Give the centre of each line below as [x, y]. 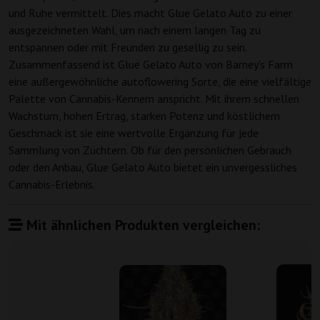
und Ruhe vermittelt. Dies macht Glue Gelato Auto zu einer [150, 13]
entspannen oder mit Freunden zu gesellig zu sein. [127, 47]
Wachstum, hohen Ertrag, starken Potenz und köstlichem [144, 116]
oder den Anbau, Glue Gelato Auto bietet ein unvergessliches [153, 167]
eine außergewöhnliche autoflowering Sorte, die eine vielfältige [160, 82]
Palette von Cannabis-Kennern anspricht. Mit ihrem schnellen [154, 99]
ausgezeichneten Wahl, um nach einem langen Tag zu [135, 30]
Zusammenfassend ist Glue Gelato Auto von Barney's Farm [151, 65]
